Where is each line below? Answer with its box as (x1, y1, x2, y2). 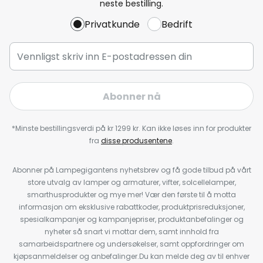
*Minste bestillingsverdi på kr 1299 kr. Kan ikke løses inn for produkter (12, 123, 251, 133)
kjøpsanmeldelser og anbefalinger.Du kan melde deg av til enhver (14, 251, 249, 261)
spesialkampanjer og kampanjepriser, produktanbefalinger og (19, 214, 244, 224)
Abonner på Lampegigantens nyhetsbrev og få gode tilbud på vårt (12, 165, 251, 175)
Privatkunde (85, 17, 140, 31)
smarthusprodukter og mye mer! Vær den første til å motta (27, 190, 236, 200)
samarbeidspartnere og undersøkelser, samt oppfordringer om (19, 239, 244, 249)
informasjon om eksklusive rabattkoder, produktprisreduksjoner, (18, 202, 245, 212)
